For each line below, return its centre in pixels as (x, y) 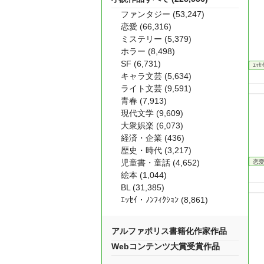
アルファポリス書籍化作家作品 (169, 231)
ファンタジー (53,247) (163, 14)
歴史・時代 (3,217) (156, 150)
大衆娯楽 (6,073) (152, 126)
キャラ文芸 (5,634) (156, 76)
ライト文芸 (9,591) (156, 88)
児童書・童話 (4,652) (160, 163)
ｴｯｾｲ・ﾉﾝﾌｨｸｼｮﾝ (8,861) (164, 200)
